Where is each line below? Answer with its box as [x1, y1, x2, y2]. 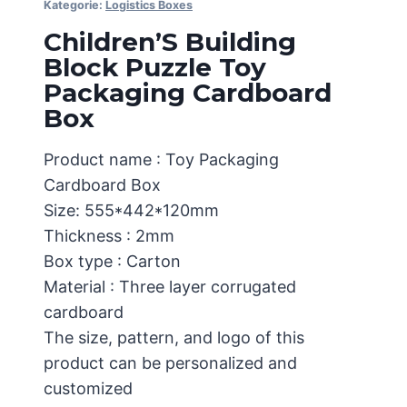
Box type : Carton [44, 252, 181, 271]
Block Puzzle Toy [44, 52, 266, 83]
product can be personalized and [44, 353, 297, 372]
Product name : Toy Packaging [44, 150, 279, 169]
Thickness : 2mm [44, 226, 174, 245]
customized [44, 379, 133, 398]
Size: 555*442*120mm [44, 201, 219, 220]
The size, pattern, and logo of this [44, 328, 304, 347]
